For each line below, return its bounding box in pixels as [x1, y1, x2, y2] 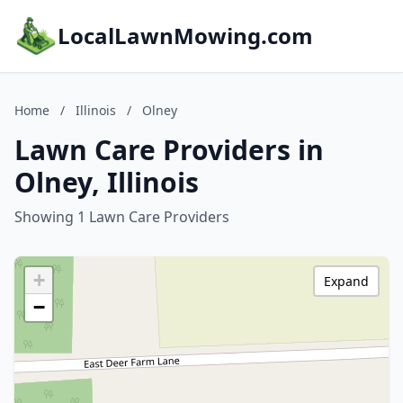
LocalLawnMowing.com [58, 21, 313, 50]
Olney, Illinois [14, 164, 199, 201]
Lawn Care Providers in [14, 131, 324, 168]
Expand [324, 273, 369, 290]
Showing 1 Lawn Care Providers [14, 207, 229, 227]
